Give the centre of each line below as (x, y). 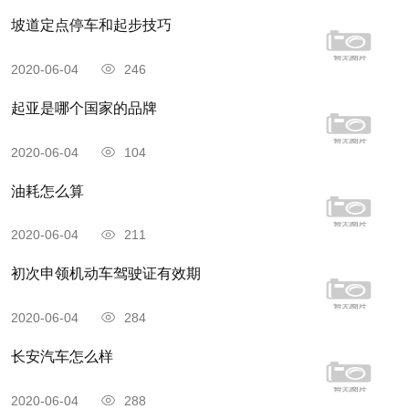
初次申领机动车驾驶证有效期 (105, 274)
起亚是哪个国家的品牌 (84, 109)
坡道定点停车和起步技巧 (91, 26)
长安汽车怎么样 (62, 357)
